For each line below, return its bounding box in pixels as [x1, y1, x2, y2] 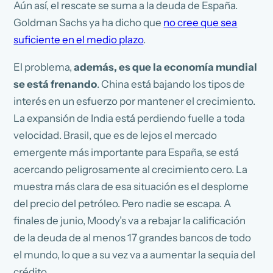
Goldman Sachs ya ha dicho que [13, 16, 164, 29]
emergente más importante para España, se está [13, 146, 239, 159]
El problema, [13, 61, 74, 74]
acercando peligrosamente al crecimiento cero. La [13, 163, 248, 176]
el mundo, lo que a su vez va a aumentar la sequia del [13, 249, 256, 261]
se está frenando [13, 78, 97, 91]
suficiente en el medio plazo [13, 34, 144, 46]
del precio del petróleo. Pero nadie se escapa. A [13, 197, 232, 210]
